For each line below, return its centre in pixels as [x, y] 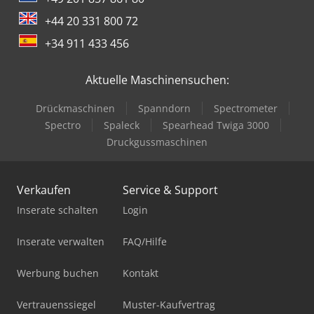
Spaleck [121, 125]
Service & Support [170, 190]
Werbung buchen [58, 273]
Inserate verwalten [61, 241]
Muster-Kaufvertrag [169, 304]
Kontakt [141, 273]
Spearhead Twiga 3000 [216, 125]
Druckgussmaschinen [157, 142]
